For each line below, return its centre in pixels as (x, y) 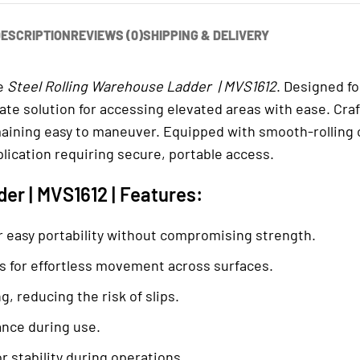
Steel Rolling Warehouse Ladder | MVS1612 (142, 86)
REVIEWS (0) (107, 35)
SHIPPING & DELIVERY (206, 35)
